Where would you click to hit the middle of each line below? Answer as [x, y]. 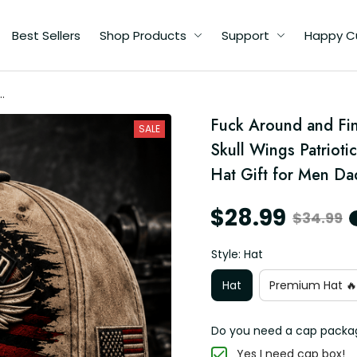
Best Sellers [46, 35]
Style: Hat [237, 254]
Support [245, 35]
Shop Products [143, 35]
